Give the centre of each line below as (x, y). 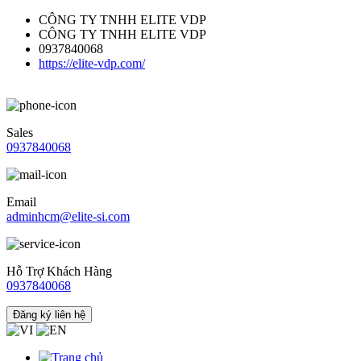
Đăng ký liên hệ (49, 315)
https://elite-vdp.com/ (92, 63)
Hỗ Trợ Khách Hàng (59, 271)
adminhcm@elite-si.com (68, 216)
